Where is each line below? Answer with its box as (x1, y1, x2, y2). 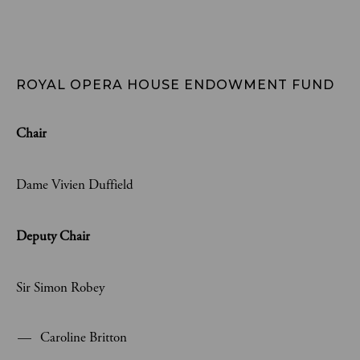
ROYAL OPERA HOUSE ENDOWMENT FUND (16, 77, 334, 92)
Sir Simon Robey (16, 279, 104, 297)
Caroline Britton (40, 329, 127, 346)
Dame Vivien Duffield (16, 176, 133, 194)
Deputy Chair (16, 227, 90, 245)
